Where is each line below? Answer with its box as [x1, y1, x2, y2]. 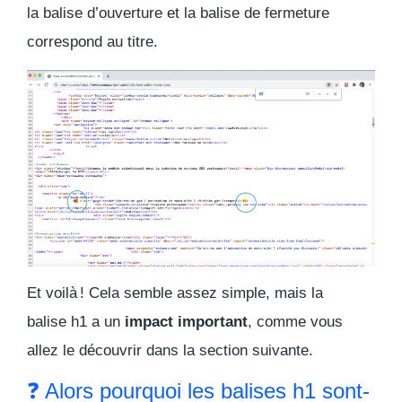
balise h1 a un [27, 313, 125, 331]
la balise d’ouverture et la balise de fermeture [27, 4, 329, 22]
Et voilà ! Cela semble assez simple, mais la [27, 284, 323, 302]
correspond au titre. [27, 32, 158, 50]
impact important [125, 313, 248, 331]
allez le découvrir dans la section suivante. [27, 342, 313, 360]
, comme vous [248, 313, 343, 331]
